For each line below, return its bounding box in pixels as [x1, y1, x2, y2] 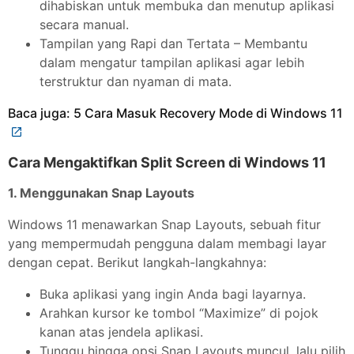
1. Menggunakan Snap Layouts [8, 185, 194, 201]
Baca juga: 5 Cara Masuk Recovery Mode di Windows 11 [8, 105, 343, 122]
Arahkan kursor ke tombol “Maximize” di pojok [40, 305, 318, 322]
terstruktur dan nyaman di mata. [40, 73, 232, 90]
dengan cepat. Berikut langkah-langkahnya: [8, 254, 266, 271]
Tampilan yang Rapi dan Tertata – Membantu [40, 36, 307, 52]
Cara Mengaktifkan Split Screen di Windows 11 [8, 154, 326, 171]
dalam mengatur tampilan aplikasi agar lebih [40, 55, 304, 71]
